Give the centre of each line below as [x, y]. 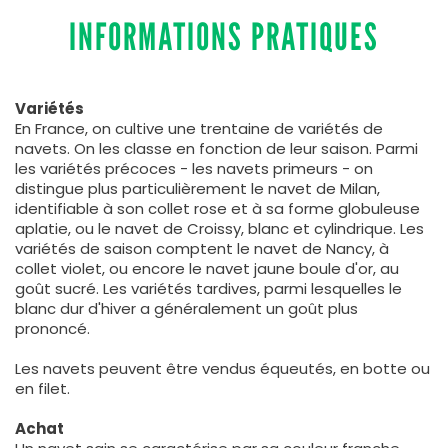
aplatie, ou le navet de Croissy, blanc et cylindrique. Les [219, 228]
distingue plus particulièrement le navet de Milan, [197, 188]
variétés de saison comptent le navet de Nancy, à [202, 248]
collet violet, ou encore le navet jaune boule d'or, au [207, 268]
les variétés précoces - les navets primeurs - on [194, 168]
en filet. [42, 388]
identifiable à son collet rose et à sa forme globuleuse [217, 208]
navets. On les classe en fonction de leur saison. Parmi [216, 148]
